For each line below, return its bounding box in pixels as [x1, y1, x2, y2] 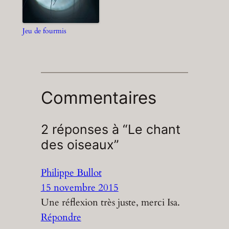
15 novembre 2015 [40, 180, 119, 194]
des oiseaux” [40, 137, 119, 153]
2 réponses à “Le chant [40, 122, 180, 138]
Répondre [40, 210, 81, 224]
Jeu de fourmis [22, 26, 66, 36]
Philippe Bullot [40, 166, 102, 179]
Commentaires [40, 87, 156, 108]
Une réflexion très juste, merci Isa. [40, 195, 180, 209]
